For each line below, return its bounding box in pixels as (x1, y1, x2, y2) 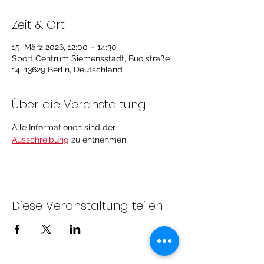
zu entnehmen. (69, 135, 128, 144)
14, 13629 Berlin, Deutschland (12, 65, 123, 74)
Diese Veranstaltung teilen (12, 197, 163, 214)
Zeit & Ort (12, 16, 65, 33)
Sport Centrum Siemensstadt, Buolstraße (12, 54, 170, 63)
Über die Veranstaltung (12, 96, 146, 113)
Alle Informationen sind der (12, 123, 118, 132)
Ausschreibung (12, 135, 69, 144)
